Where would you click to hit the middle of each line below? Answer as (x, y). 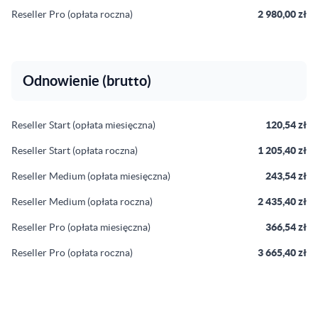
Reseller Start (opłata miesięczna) (83, 125)
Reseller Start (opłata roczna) (75, 150)
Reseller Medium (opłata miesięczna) (91, 176)
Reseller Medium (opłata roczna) (82, 202)
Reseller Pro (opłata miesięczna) (81, 227)
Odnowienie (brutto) (87, 81)
